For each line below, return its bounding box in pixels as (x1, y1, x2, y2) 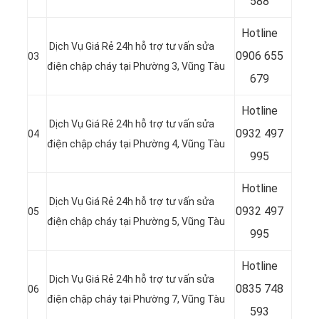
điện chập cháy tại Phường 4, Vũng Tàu (47, 137, 225, 150)
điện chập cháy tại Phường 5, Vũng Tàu (47, 215, 225, 227)
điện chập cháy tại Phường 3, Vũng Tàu (47, 60, 225, 72)
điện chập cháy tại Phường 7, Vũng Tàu (47, 293, 225, 305)
